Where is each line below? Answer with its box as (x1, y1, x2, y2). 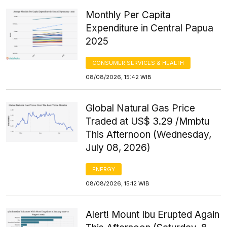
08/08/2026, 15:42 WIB (86, 73, 152, 81)
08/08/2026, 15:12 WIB (86, 179, 150, 187)
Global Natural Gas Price (86, 102, 196, 114)
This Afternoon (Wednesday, (86, 128, 212, 140)
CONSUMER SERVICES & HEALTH (92, 59, 184, 66)
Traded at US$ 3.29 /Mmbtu (86, 115, 210, 127)
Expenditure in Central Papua (86, 22, 214, 34)
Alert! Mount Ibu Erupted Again (86, 208, 220, 220)
